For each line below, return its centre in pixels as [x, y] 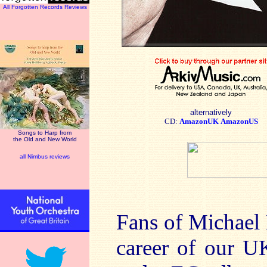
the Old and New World [45, 139]
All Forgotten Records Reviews [45, 7]
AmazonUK [199, 121]
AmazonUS [239, 121]
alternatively [211, 112]
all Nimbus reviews [45, 156]
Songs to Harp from [45, 133]
